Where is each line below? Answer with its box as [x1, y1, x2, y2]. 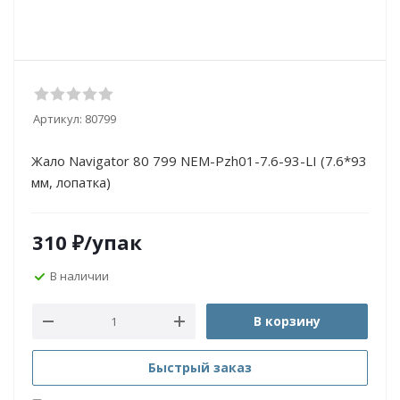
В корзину [254, 312, 321, 329]
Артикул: [33, 111, 82, 127]
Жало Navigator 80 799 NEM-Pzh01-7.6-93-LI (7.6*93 [31, 152, 367, 170]
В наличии [50, 267, 109, 284]
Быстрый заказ [148, 359, 252, 376]
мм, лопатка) [31, 173, 111, 191]
